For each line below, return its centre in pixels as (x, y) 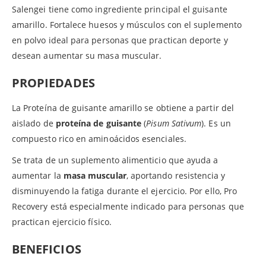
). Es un (216, 123)
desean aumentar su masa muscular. (87, 55)
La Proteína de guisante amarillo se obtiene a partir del (123, 107)
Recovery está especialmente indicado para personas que (128, 206)
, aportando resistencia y (176, 175)
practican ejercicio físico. (62, 221)
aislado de (34, 123)
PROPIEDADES (53, 83)
